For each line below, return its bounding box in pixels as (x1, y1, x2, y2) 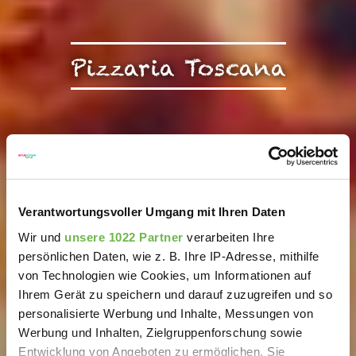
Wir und (18, 230, 64, 244)
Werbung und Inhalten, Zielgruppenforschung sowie (18, 325, 302, 339)
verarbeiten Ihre (183, 230, 274, 244)
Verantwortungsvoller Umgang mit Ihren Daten (18, 205, 285, 219)
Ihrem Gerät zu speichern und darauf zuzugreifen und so (18, 287, 332, 301)
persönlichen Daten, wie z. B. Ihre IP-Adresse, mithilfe (18, 249, 319, 263)
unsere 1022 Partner (64, 230, 184, 244)
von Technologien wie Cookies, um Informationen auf (18, 268, 311, 282)
